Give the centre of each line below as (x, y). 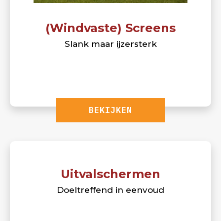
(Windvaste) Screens (110, 28)
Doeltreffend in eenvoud (110, 190)
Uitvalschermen (110, 174)
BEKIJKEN (110, 110)
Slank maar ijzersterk (110, 44)
